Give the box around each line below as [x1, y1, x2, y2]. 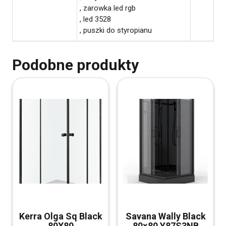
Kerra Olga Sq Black [19, 210, 102, 221]
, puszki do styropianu [80, 25, 152, 35]
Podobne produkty [12, 55, 139, 74]
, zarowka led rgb [80, 3, 136, 13]
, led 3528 [80, 14, 111, 24]
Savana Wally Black [125, 210, 206, 221]
